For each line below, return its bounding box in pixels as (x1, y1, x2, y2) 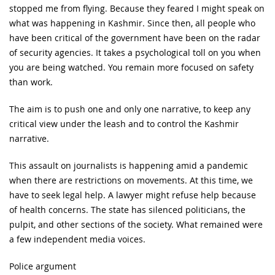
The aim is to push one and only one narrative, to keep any (9, 103, 250, 115)
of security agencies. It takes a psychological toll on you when (9, 46, 261, 58)
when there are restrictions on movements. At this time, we (9, 174, 253, 186)
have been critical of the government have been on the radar (9, 31, 260, 44)
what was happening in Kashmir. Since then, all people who (9, 17, 255, 29)
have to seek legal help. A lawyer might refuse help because (9, 188, 256, 201)
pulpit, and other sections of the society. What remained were (9, 218, 263, 230)
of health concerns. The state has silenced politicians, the (9, 203, 246, 215)
